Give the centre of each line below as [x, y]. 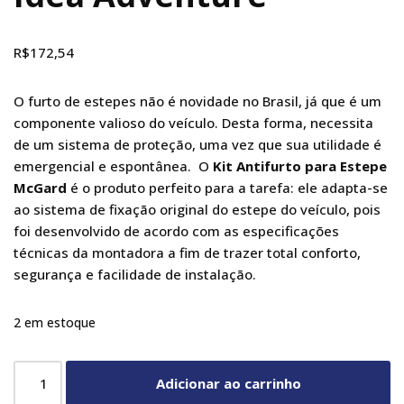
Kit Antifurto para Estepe [300, 166]
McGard [40, 188]
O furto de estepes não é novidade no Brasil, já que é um [197, 101]
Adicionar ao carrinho [228, 384]
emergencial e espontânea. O [113, 166]
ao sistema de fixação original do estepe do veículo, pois [197, 210]
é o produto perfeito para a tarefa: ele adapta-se [227, 188]
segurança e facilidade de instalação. [135, 275]
